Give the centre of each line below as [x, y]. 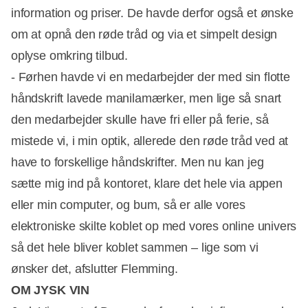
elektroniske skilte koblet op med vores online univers [154, 227]
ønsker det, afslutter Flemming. [95, 269]
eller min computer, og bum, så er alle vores [129, 205]
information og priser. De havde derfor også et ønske [152, 13]
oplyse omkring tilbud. [70, 56]
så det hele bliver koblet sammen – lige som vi [135, 248]
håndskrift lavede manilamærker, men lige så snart [146, 99]
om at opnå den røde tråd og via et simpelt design [144, 35]
